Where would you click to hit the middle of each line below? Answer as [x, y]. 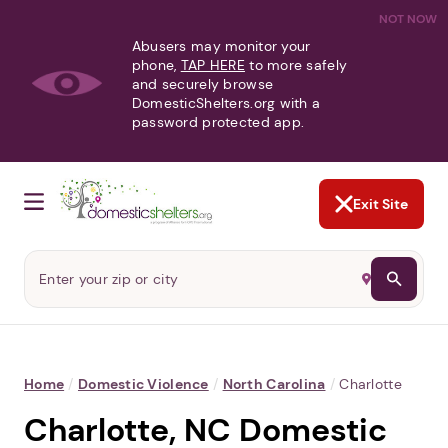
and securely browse [202, 84]
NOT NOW [408, 19]
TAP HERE [212, 65]
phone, [156, 65]
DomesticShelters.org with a [226, 103]
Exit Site [380, 204]
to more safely [296, 65]
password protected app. [218, 122]
